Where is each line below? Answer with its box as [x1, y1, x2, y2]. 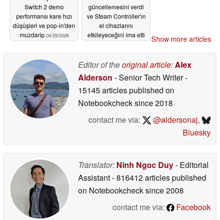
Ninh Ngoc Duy [116, 159, 173, 170]
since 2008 [143, 184, 184, 196]
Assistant [78, 171, 112, 183]
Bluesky [183, 126, 211, 138]
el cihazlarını [99, 21, 133, 30]
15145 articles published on [78, 84, 174, 96]
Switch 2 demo [24, 2, 64, 11]
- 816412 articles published [112, 171, 206, 183]
